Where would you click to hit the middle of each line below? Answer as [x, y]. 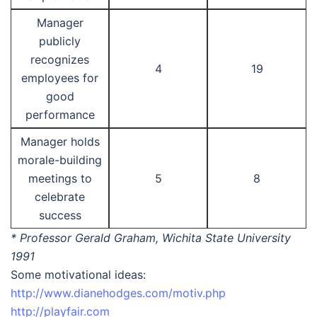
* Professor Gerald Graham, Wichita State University [151, 238]
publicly [60, 41]
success [60, 215]
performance [60, 115]
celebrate [60, 197]
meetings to [60, 178]
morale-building [60, 160]
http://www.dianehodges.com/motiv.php [118, 293]
